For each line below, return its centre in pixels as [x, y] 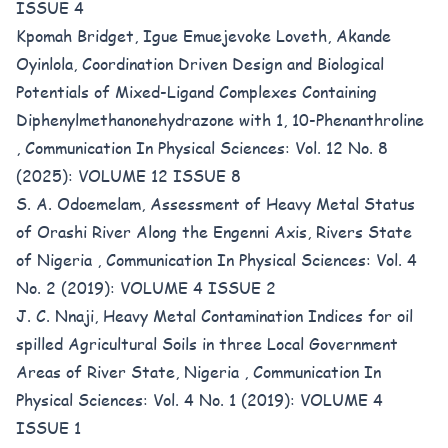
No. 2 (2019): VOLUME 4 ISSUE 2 [146, 287]
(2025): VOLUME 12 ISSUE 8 [128, 175]
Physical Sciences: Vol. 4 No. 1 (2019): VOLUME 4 [199, 399]
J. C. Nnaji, [59, 315]
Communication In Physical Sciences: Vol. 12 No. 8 [206, 147]
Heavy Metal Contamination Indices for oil [258, 315]
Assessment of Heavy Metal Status [282, 203]
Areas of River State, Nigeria [130, 371]
